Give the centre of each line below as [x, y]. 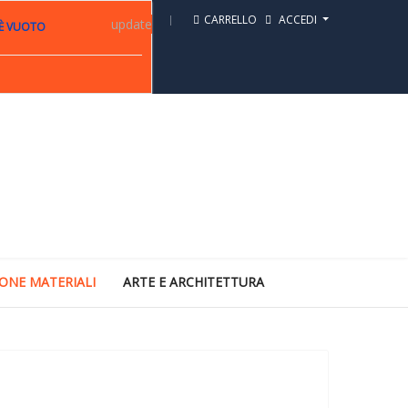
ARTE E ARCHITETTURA [194, 282]
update [131, 24]
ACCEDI [297, 20]
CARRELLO [230, 20]
